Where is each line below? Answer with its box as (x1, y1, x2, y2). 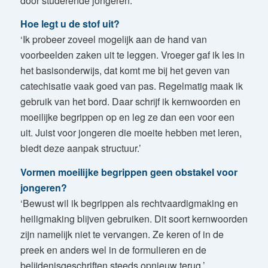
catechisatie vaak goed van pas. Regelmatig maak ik (20, 79, 243, 93)
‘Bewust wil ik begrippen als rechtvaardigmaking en (20, 196, 238, 210)
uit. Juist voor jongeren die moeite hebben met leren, (20, 126, 242, 140)
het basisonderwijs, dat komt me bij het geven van (20, 63, 230, 78)
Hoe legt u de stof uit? (20, 17, 120, 31)
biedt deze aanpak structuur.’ (20, 141, 141, 156)
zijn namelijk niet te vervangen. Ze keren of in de (20, 227, 224, 241)
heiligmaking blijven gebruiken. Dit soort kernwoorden (20, 211, 248, 226)
